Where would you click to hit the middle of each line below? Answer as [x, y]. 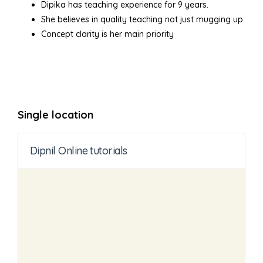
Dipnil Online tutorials [79, 151]
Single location [55, 115]
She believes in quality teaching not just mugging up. [143, 20]
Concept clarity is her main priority [107, 34]
